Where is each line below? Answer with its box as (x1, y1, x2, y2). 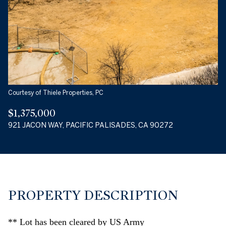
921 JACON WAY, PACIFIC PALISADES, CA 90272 (8, 121, 173, 129)
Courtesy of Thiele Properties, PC (8, 89, 103, 96)
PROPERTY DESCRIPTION (8, 187, 178, 203)
